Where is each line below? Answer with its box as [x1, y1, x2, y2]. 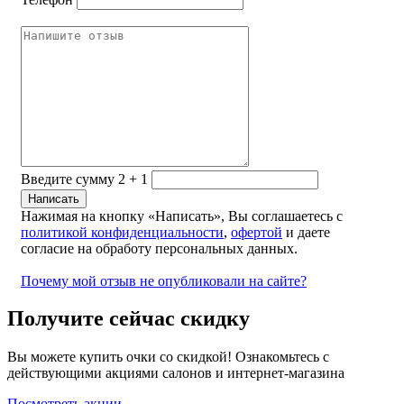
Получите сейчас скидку [7, 307, 250, 331]
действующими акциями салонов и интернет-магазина [7, 365, 344, 381]
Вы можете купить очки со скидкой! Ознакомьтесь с [7, 349, 329, 365]
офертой [231, 224, 282, 240]
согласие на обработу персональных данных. [21, 240, 298, 256]
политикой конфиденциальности [21, 224, 224, 240]
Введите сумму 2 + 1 [21, 170, 148, 187]
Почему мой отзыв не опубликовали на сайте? [21, 272, 307, 289]
